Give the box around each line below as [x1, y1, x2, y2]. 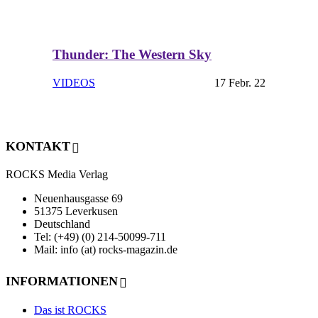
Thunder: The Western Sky [53, 46, 212, 62]
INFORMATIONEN [6, 274, 118, 289]
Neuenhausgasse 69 [34, 192, 123, 205]
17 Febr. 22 [214, 77, 265, 89]
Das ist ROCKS [34, 304, 106, 317]
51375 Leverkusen [34, 205, 118, 218]
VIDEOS [53, 77, 95, 89]
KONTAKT [6, 138, 70, 153]
